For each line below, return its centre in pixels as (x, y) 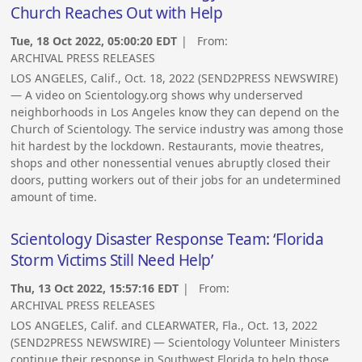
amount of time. (54, 197)
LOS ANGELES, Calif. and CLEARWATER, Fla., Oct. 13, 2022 (164, 326)
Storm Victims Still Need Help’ (112, 260)
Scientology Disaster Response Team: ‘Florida (167, 239)
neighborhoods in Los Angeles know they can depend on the (175, 112)
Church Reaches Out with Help (117, 13)
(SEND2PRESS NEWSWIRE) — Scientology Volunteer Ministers (176, 343)
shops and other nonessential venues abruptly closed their (171, 163)
